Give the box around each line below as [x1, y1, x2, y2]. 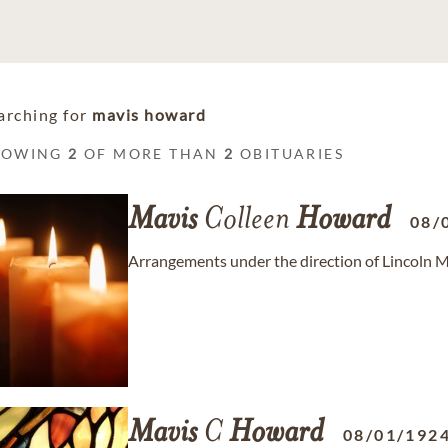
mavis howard [92, 105, 206, 124]
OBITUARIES [234, 145, 345, 162]
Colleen [197, 205, 296, 237]
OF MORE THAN [78, 145, 225, 162]
